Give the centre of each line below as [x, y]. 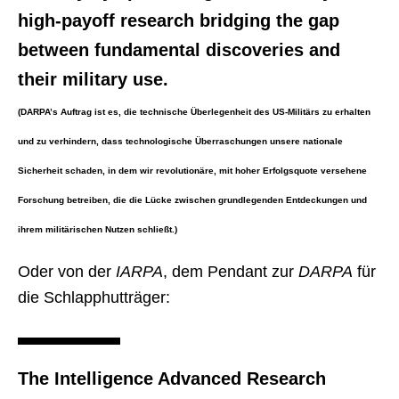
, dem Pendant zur [231, 272]
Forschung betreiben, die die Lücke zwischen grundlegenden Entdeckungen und [192, 200]
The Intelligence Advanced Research [172, 379]
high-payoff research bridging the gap [179, 20]
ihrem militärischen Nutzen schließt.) [98, 229]
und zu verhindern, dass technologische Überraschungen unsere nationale [180, 141]
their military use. [93, 79]
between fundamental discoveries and [179, 50]
